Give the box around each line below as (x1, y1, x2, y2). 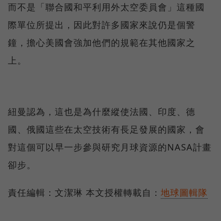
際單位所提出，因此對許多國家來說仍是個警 (8, 18, 195, 31)
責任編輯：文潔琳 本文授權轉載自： (8, 186, 161, 198)
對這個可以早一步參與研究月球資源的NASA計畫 (8, 141, 212, 153)
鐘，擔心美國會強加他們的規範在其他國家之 (8, 36, 195, 48)
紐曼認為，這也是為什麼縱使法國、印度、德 (8, 105, 195, 117)
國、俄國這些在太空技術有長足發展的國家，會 (8, 123, 205, 135)
